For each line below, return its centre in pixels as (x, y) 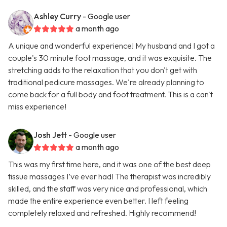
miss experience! (37, 107)
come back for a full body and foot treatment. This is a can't (110, 94)
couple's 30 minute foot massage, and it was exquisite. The (110, 58)
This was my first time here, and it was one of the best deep (109, 164)
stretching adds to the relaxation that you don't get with (103, 70)
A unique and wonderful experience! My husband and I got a (111, 46)
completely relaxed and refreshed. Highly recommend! (102, 213)
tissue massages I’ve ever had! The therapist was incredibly (109, 177)
